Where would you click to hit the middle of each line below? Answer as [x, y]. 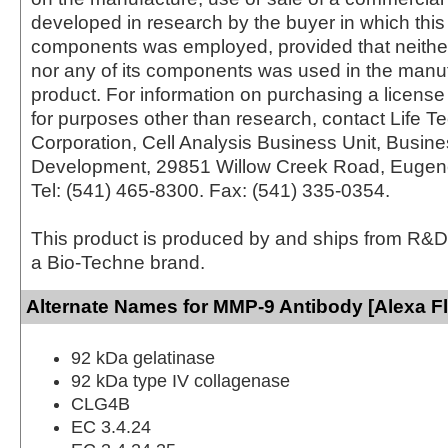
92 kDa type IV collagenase [180, 380]
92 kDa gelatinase [143, 357]
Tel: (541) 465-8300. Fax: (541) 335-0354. [210, 190]
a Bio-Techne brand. [118, 262]
